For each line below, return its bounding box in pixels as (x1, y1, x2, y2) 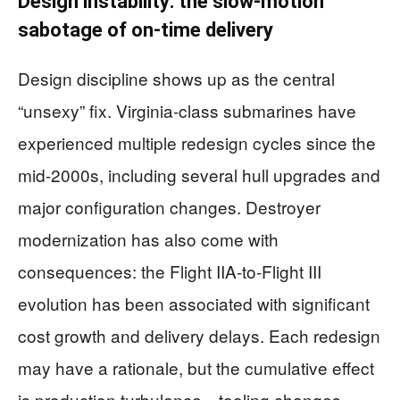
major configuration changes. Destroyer (18, 195, 321, 219)
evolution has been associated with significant (18, 291, 370, 315)
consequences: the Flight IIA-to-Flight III (18, 259, 321, 283)
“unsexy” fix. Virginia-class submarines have (18, 98, 356, 122)
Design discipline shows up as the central (18, 66, 335, 90)
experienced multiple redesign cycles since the (18, 130, 376, 154)
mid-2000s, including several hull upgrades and (18, 162, 380, 187)
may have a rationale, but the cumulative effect (18, 355, 374, 379)
